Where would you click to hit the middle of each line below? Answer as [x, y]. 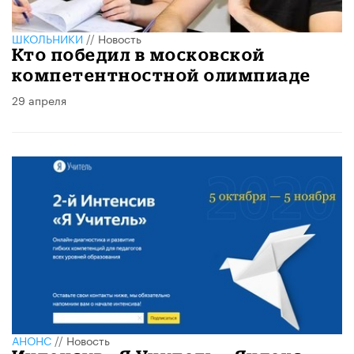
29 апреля [39, 99]
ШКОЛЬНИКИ [47, 38]
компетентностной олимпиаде [162, 74]
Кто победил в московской [139, 54]
